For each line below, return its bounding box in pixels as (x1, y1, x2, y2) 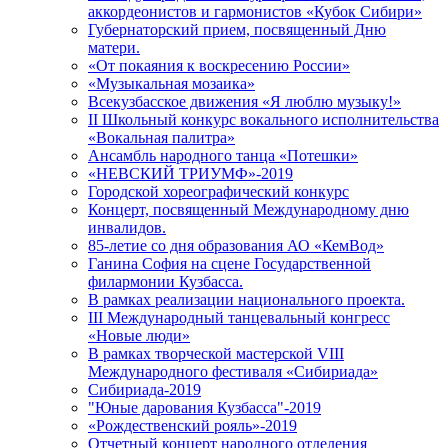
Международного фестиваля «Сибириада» (88, 363, 378, 381)
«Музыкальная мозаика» (88, 75, 255, 93)
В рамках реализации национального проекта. (88, 291, 405, 309)
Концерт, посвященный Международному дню (88, 201, 409, 219)
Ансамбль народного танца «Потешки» (88, 147, 358, 165)
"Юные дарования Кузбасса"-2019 (88, 399, 321, 417)
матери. (88, 39, 140, 57)
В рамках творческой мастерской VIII (88, 345, 344, 363)
